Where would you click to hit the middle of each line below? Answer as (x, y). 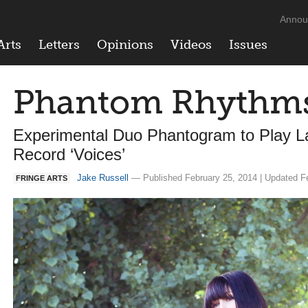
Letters (59, 45)
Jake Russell (103, 178)
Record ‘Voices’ (69, 154)
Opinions (125, 45)
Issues (248, 45)
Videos (191, 45)
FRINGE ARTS (42, 178)
